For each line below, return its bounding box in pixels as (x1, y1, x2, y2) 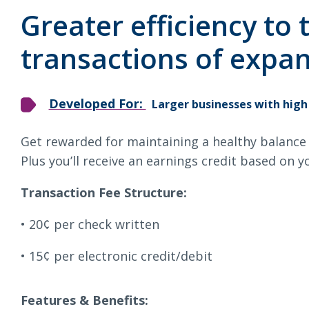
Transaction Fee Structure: (21, 184, 187, 201)
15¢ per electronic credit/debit (29, 248, 212, 264)
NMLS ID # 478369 (98, 105, 206, 121)
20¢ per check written (29, 216, 159, 232)
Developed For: (48, 95, 146, 112)
